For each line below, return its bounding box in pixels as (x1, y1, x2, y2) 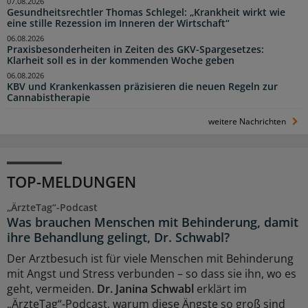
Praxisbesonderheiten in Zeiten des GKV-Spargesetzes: (7, 43, 264, 56)
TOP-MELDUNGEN (7, 170, 136, 192)
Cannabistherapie (7, 91, 90, 104)
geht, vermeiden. (7, 280, 97, 296)
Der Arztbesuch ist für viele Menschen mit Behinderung (7, 250, 294, 266)
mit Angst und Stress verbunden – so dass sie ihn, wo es (7, 265, 296, 281)
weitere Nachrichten (208, 115, 289, 127)
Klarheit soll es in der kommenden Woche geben (7, 54, 234, 67)
